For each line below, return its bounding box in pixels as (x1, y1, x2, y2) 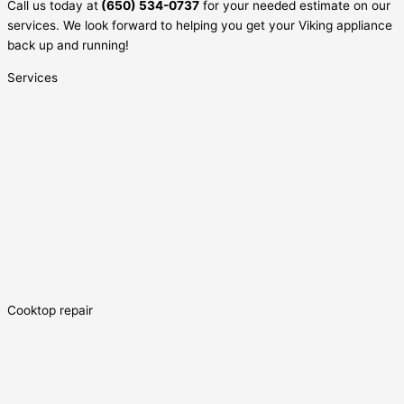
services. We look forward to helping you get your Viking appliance (7, 18, 392, 33)
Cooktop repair (7, 302, 93, 317)
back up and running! (7, 38, 129, 53)
